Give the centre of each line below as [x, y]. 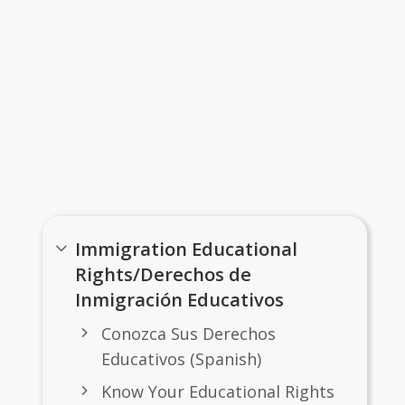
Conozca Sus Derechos [188, 333]
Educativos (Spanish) [181, 358]
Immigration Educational [187, 248]
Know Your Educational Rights [217, 392]
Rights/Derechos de [164, 273]
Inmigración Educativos [180, 299]
